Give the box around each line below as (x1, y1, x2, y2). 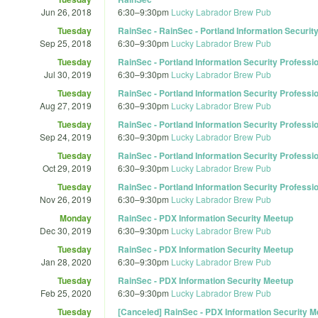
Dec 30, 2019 (40, 224, 92, 236)
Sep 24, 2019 (40, 130, 92, 143)
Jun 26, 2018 (41, 5, 92, 18)
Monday (60, 211, 92, 224)
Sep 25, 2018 (40, 36, 92, 49)
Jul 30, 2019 (44, 67, 92, 80)
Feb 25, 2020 (40, 286, 92, 299)
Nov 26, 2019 (40, 192, 92, 205)
